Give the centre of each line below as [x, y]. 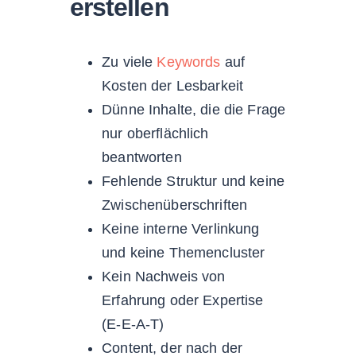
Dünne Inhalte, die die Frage [194, 109]
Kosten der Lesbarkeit [173, 85]
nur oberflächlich [155, 133]
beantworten [142, 157]
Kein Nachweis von [164, 276]
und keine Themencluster [184, 252]
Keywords [189, 62]
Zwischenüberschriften [175, 205]
